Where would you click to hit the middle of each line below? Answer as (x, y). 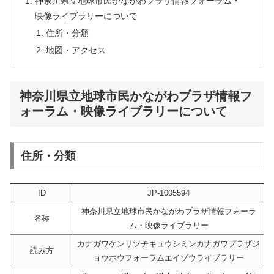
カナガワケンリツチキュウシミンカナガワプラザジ (168, 244)
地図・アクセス (76, 50)
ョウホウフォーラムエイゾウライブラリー (168, 258)
